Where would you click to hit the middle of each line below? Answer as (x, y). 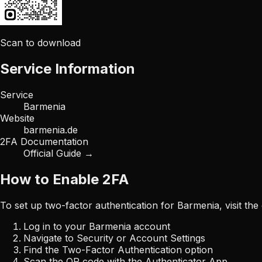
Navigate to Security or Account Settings (114, 238)
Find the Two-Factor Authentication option (118, 250)
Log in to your (56, 227)
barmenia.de (51, 130)
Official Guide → (58, 154)
